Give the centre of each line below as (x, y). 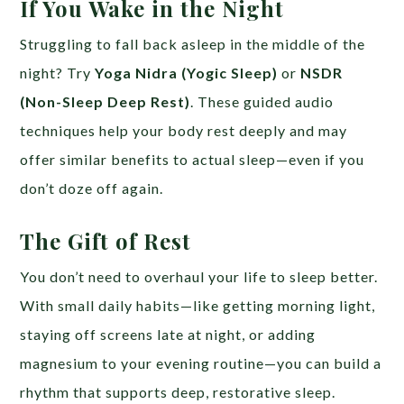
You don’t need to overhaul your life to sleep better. (199, 277)
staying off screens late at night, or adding (168, 335)
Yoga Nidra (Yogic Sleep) (187, 73)
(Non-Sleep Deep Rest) (106, 102)
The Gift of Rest (106, 241)
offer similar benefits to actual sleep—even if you (193, 160)
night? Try (58, 73)
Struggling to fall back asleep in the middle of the (193, 44)
